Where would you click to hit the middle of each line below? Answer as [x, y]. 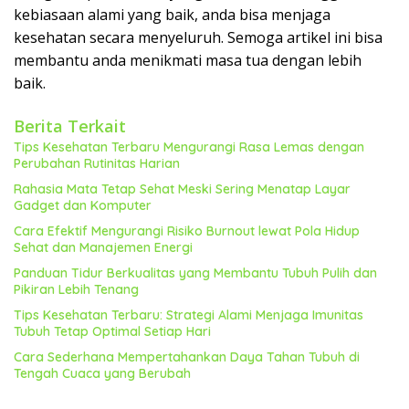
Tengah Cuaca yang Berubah [102, 374]
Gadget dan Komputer [83, 206]
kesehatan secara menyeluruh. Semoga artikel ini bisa [198, 38]
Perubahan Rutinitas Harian [97, 164]
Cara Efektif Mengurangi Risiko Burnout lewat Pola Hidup [187, 231]
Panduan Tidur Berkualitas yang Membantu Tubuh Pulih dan [195, 273]
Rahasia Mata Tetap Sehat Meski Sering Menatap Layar [182, 189]
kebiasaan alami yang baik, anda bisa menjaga [172, 15]
